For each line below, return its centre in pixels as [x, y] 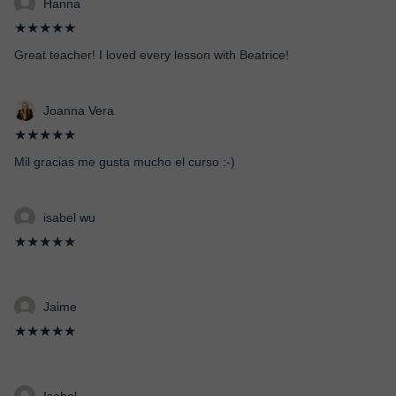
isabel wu [69, 217]
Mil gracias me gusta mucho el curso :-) [125, 162]
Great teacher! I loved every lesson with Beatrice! [152, 55]
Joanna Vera [79, 110]
